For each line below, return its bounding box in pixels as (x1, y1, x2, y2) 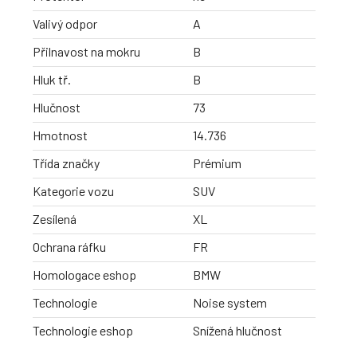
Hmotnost (33, 127, 88, 143)
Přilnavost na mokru (33, 44, 140, 60)
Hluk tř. (33, 72, 71, 88)
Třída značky (33, 155, 100, 171)
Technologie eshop (33, 323, 133, 339)
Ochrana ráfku (33, 239, 106, 255)
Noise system (193, 295, 267, 311)
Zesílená (33, 211, 76, 227)
